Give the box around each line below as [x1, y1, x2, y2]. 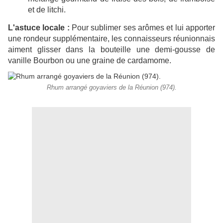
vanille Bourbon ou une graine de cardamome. [8, 56, 171, 65]
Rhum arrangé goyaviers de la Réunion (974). [46, 84, 177, 92]
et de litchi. [28, 5, 66, 14]
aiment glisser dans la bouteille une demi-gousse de [8, 45, 215, 54]
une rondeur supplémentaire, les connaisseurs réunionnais [8, 34, 215, 43]
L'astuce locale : [8, 23, 70, 32]
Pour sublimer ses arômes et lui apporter [69, 23, 216, 32]
